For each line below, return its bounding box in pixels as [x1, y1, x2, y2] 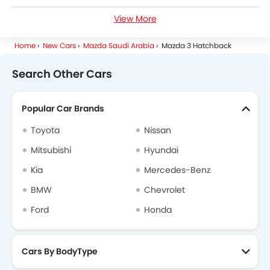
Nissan [144, 124, 171, 137]
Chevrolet [144, 184, 185, 196]
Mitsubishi [31, 144, 71, 157]
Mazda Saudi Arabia [83, 40, 154, 51]
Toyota [31, 124, 60, 137]
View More [113, 13, 157, 25]
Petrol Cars [12, 16, 57, 28]
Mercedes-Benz [144, 164, 210, 177]
